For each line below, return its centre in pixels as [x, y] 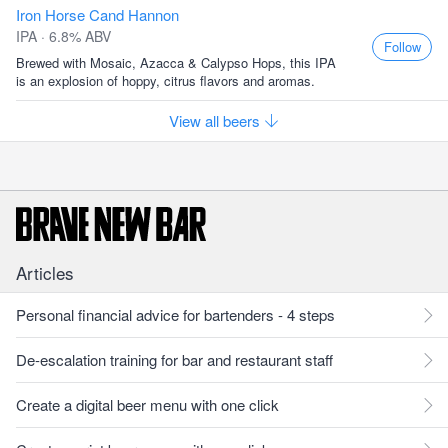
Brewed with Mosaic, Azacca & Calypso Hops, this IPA [176, 62]
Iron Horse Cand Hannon [97, 14]
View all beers [216, 120]
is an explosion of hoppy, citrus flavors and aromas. [165, 80]
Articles [45, 272]
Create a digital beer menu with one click [147, 404]
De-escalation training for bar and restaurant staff [174, 359]
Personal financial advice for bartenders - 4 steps [175, 314]
